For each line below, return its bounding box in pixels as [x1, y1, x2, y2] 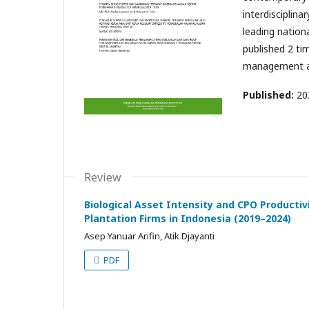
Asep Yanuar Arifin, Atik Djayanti [84, 229, 215, 242]
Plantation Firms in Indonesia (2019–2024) [84, 211, 291, 225]
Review [84, 169, 121, 185]
